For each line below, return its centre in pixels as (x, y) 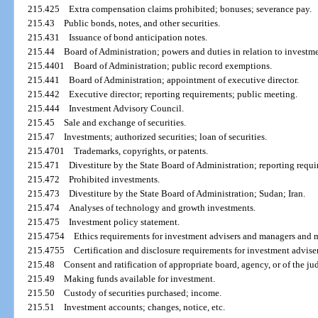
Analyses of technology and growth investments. (163, 208)
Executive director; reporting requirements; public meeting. (183, 94)
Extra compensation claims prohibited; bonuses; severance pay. (191, 9)
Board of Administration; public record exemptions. (173, 66)
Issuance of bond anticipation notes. (138, 38)
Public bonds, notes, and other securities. (142, 23)
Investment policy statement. (125, 222)
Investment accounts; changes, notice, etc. (145, 307)
